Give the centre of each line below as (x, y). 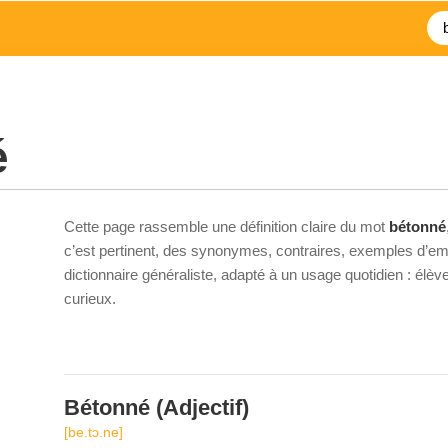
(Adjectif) (199, 407)
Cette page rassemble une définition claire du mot (226, 226)
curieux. (90, 298)
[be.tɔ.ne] (93, 432)
